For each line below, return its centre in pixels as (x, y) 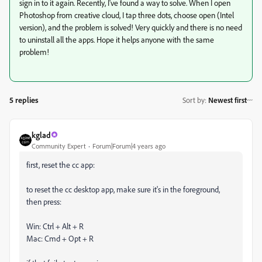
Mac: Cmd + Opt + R (60, 238)
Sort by (194, 100)
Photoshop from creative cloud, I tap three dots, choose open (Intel (127, 15)
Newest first (227, 100)
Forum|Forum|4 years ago (129, 146)
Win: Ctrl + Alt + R (55, 226)
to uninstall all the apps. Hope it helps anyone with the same (117, 39)
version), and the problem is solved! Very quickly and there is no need (131, 27)
